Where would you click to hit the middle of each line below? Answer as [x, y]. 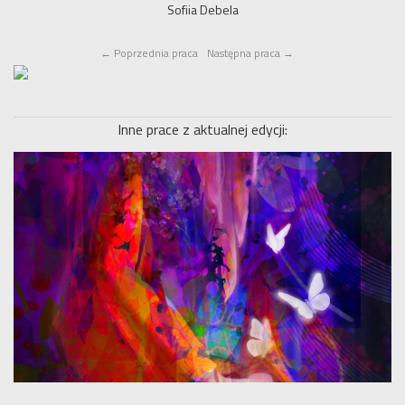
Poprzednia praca [155, 53]
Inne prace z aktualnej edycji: [202, 129]
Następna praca [245, 53]
